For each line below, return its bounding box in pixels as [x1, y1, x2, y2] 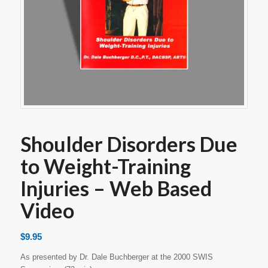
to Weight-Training [20, 153, 191, 178]
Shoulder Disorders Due [20, 131, 237, 156]
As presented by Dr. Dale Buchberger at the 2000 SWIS [20, 252, 213, 261]
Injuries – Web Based [20, 175, 212, 200]
